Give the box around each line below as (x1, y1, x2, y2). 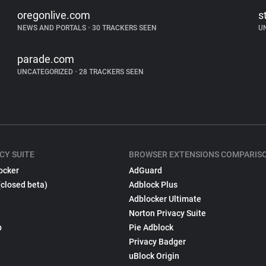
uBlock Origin (129, 251, 180, 261)
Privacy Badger (129, 237, 186, 246)
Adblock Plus (129, 180, 178, 189)
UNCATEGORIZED (17, 68, 75, 76)
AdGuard (129, 166, 163, 175)
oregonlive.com (17, 9, 91, 21)
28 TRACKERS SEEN (77, 68, 144, 76)
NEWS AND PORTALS (17, 24, 88, 32)
